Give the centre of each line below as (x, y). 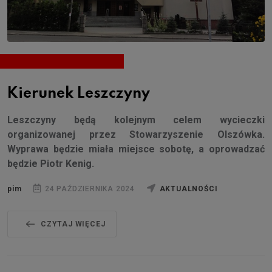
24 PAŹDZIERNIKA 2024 (89, 189)
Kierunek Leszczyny (79, 94)
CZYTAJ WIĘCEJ (73, 224)
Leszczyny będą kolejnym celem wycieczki (136, 120)
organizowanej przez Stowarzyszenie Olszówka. (136, 135)
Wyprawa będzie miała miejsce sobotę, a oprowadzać (136, 149)
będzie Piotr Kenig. (51, 164)
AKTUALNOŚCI (189, 189)
